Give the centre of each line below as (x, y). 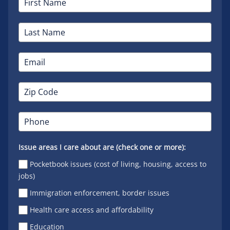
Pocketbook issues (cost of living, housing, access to (118, 164)
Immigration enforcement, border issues (100, 193)
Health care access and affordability (92, 210)
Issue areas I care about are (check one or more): (102, 147)
